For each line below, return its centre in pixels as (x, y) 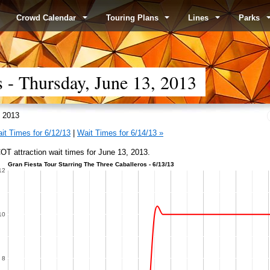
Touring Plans (133, 18)
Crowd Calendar (48, 18)
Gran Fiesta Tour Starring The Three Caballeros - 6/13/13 (91, 164)
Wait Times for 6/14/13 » (120, 133)
